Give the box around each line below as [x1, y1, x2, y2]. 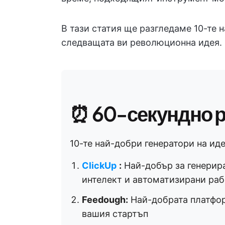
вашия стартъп [82, 208, 148, 219]
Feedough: [82, 194, 128, 205]
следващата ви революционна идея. [61, 37, 222, 48]
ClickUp [82, 160, 117, 171]
